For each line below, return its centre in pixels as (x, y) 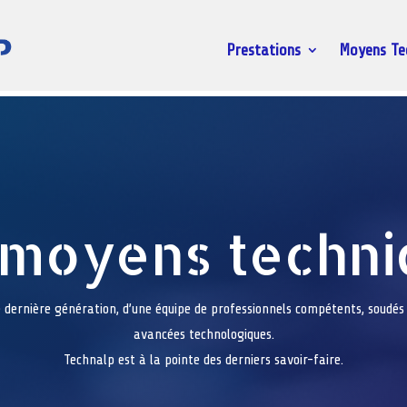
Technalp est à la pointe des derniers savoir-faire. (203, 359)
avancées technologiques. (203, 334)
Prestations (264, 50)
